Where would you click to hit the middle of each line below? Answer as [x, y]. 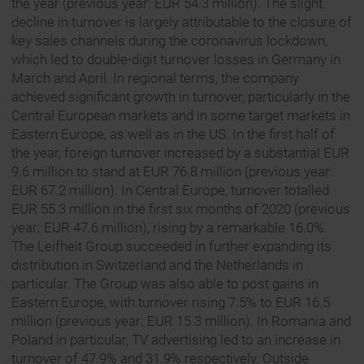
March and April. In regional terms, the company [155, 78]
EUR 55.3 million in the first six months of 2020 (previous [181, 209]
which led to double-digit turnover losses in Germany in [176, 60]
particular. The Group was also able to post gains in [165, 284]
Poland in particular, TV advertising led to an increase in [176, 340]
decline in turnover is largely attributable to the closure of [182, 22]
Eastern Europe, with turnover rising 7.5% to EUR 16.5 [171, 303]
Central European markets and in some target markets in [181, 116]
